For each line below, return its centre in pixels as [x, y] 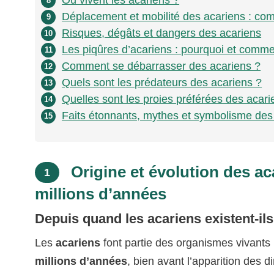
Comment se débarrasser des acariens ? [161, 66]
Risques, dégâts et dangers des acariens [162, 33]
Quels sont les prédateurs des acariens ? [162, 83]
